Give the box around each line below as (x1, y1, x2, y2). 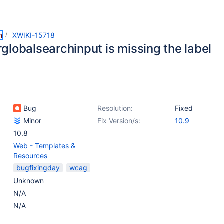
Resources (13, 151, 47, 160)
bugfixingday (16, 163, 60, 172)
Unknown (13, 176, 44, 185)
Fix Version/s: (97, 116, 140, 125)
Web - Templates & (13, 141, 75, 150)
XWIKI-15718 (12, 31, 55, 39)
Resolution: (97, 104, 133, 112)
